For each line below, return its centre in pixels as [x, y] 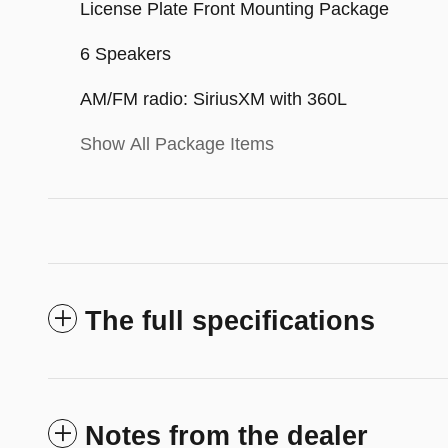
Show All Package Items [177, 144]
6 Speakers [125, 54]
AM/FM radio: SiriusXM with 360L [213, 99]
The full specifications [230, 321]
